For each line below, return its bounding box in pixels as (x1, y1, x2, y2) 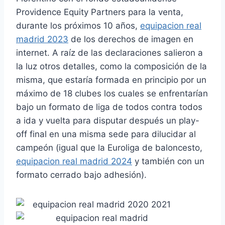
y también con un (132, 156, 204, 166)
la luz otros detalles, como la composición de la (16, 61, 207, 71)
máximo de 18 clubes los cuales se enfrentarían (16, 88, 208, 98)
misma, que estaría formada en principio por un (16, 74, 206, 85)
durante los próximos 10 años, (16, 20, 140, 31)
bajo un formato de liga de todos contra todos (16, 101, 202, 112)
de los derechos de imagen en (68, 34, 193, 44)
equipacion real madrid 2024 (16, 156, 132, 166)
